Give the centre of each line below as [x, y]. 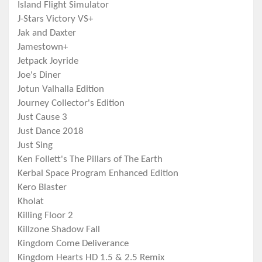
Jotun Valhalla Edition [61, 89]
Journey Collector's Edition [71, 104]
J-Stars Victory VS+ [55, 19]
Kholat [31, 202]
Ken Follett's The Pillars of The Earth [90, 160]
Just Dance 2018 [51, 132]
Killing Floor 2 [45, 216]
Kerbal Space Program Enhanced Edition [98, 174]
